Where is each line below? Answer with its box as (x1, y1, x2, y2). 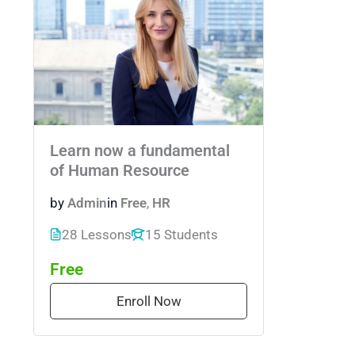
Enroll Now (116, 292, 181, 309)
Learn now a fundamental (50, 142, 230, 161)
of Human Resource (50, 162, 189, 181)
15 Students (145, 226, 218, 242)
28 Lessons (62, 226, 132, 242)
